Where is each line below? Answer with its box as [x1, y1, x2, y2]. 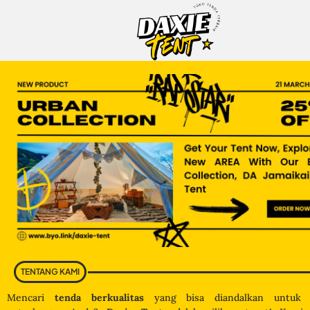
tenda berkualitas [54, 291, 144, 304]
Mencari [7, 291, 55, 304]
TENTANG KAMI [21, 266, 80, 277]
